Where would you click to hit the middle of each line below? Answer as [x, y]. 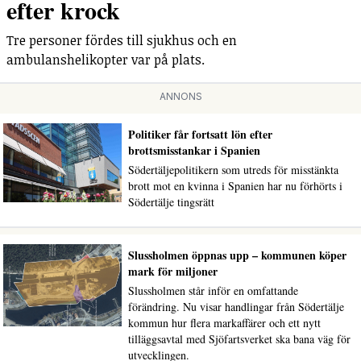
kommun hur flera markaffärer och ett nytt [224, 323]
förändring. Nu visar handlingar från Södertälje [236, 307]
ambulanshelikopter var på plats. [106, 60]
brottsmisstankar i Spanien [194, 151]
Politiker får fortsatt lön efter [200, 135]
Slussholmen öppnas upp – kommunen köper [237, 255]
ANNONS [180, 97]
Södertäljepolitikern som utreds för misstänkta [233, 170]
